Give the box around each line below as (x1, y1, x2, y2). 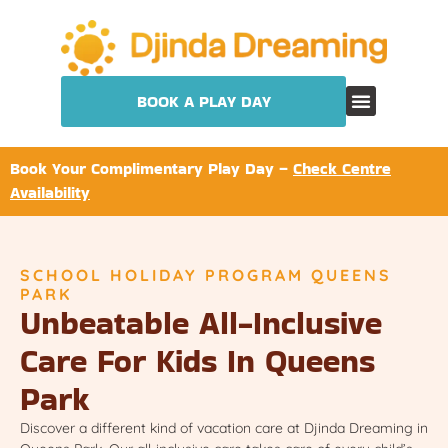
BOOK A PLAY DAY (136, 89, 271, 113)
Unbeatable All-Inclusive (20, 300, 382, 346)
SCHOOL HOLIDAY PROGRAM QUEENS (20, 265, 392, 286)
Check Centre (293, 156, 391, 180)
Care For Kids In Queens (20, 338, 375, 384)
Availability (10, 180, 90, 204)
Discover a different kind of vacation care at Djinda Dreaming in (20, 419, 428, 438)
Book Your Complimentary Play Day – (10, 156, 293, 180)
